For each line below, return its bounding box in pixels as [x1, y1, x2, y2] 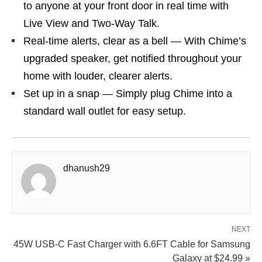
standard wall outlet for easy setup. [23, 105, 186, 117]
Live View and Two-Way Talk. [23, 18, 160, 29]
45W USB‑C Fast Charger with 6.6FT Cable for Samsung [13, 239, 250, 249]
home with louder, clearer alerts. [23, 70, 173, 82]
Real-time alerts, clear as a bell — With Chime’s [23, 35, 246, 47]
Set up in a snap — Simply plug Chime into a [23, 88, 232, 99]
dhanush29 [63, 163, 110, 173]
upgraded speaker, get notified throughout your [23, 53, 242, 64]
